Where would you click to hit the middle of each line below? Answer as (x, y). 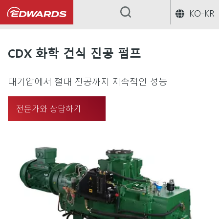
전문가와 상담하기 (49, 109)
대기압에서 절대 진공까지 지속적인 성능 (88, 81)
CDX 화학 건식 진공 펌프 (75, 53)
